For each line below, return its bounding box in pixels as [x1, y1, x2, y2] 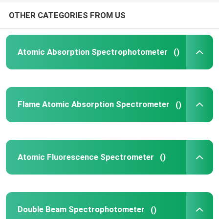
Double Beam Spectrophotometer [17, 204, 145, 215]
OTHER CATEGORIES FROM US [8, 10, 126, 20]
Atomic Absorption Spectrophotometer [17, 46, 168, 57]
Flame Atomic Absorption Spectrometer [17, 99, 170, 109]
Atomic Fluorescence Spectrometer [17, 152, 154, 162]
